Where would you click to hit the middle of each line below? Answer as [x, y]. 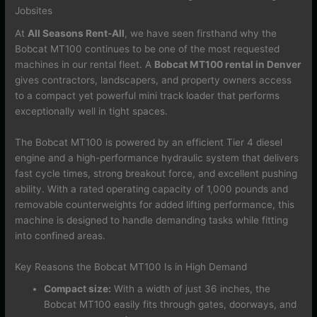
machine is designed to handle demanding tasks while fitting [152, 220]
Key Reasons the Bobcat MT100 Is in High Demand [131, 266]
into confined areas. [60, 235]
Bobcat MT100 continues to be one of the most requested [148, 48]
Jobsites [34, 11]
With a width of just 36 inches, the [191, 289]
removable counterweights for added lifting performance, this [155, 204]
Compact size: [78, 289]
